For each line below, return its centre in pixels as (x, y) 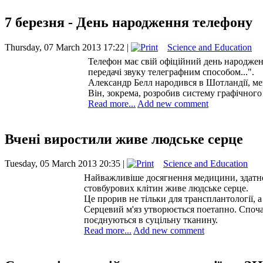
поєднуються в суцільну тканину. (151, 220)
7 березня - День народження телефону (129, 22)
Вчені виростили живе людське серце (124, 139)
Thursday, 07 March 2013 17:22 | (68, 47)
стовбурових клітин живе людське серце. (166, 188)
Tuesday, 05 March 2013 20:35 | (66, 164)
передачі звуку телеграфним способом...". (171, 72)
